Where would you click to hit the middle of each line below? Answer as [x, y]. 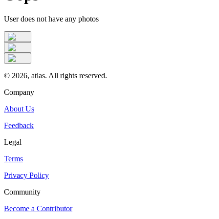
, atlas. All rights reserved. [67, 76]
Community [22, 192]
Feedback [19, 126]
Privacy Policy [26, 175]
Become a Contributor [38, 209]
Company [19, 92]
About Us [19, 109]
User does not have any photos [51, 19]
